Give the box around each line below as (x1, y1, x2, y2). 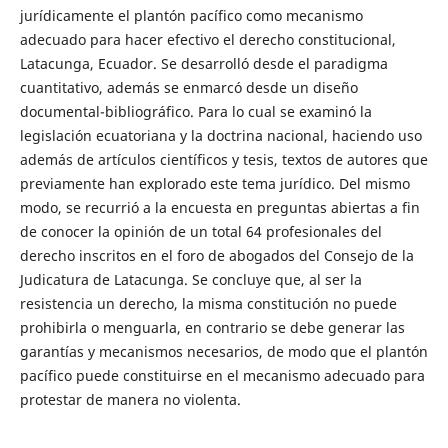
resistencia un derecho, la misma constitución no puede (19, 293, 397, 313)
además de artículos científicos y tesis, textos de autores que (19, 149, 428, 169)
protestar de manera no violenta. (19, 389, 241, 409)
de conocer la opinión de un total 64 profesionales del (19, 221, 382, 241)
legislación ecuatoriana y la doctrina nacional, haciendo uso (19, 125, 422, 145)
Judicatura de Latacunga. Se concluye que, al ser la (19, 269, 362, 289)
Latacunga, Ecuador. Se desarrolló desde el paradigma (19, 53, 388, 73)
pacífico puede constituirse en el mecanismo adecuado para (19, 365, 425, 385)
